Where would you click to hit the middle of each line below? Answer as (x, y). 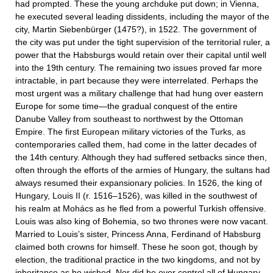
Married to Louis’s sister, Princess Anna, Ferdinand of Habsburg (138, 234)
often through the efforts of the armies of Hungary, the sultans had (143, 170)
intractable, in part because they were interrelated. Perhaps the (137, 80)
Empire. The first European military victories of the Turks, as (130, 132)
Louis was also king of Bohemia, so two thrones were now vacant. (142, 221)
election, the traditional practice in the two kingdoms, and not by (138, 260)
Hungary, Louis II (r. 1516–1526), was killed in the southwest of (136, 196)
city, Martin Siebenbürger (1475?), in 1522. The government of (136, 29)
